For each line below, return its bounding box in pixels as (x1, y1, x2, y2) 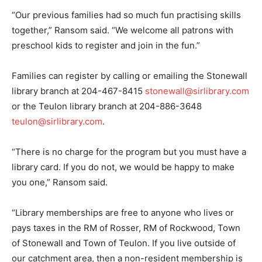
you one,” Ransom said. (12, 176, 110, 188)
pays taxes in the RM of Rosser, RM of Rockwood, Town (12, 222, 240, 233)
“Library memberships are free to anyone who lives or (12, 206, 234, 218)
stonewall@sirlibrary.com (145, 85, 249, 96)
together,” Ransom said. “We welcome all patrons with (12, 24, 233, 36)
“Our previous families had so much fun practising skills (12, 9, 241, 20)
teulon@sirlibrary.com (12, 115, 102, 127)
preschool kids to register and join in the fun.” (12, 39, 200, 51)
